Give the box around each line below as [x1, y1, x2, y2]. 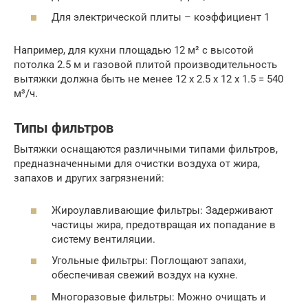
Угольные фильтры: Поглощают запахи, [52, 254, 246, 267]
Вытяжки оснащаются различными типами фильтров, [14, 143, 278, 156]
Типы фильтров [14, 120, 113, 137]
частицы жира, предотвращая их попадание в [52, 218, 276, 231]
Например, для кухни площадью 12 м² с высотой [14, 44, 254, 57]
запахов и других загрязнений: [14, 172, 164, 185]
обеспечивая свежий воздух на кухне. [52, 269, 238, 282]
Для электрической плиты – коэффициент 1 [52, 11, 269, 24]
